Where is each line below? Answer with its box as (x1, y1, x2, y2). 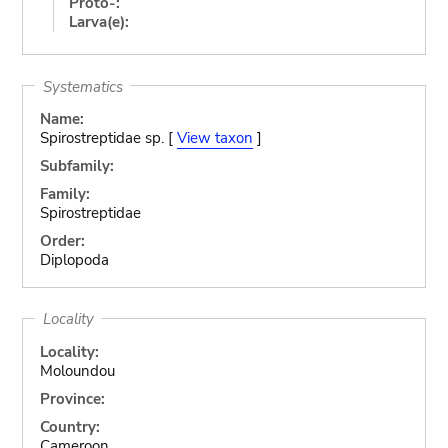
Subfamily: (39, 156, 114, 176)
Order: (39, 231, 85, 251)
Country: (39, 416, 100, 437)
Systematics (42, 76, 123, 96)
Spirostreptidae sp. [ (39, 128, 177, 148)
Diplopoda (39, 250, 109, 270)
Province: (39, 388, 105, 409)
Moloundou (39, 360, 115, 381)
